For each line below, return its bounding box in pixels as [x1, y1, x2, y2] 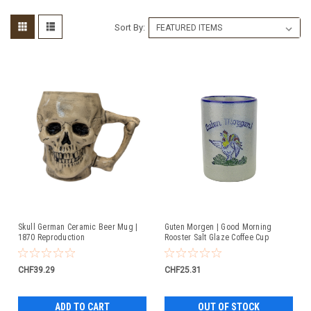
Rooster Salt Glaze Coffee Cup [164, 233, 269, 242]
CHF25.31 [164, 264, 201, 275]
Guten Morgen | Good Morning [164, 222, 272, 232]
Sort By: [114, 22, 145, 33]
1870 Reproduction [17, 233, 85, 242]
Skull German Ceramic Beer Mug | [17, 222, 138, 232]
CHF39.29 [17, 264, 55, 275]
